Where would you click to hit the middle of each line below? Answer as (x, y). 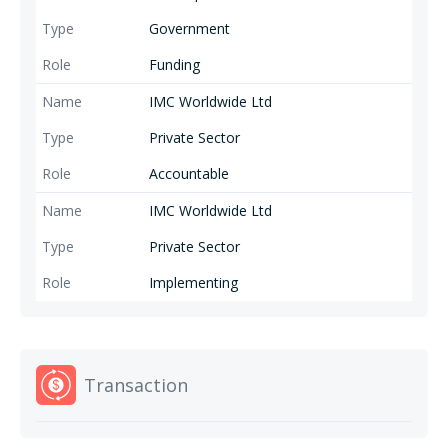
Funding (174, 64)
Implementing (193, 282)
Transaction (136, 385)
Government (189, 28)
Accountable (188, 173)
